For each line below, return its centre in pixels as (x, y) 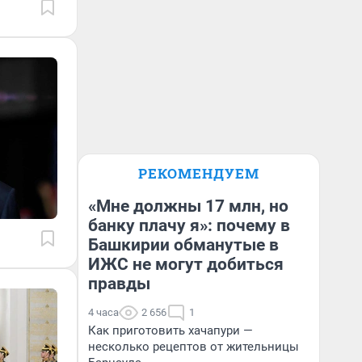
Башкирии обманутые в (183, 245)
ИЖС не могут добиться (186, 264)
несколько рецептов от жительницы (194, 347)
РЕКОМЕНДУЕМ (199, 173)
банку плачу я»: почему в (189, 225)
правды (119, 284)
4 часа (103, 312)
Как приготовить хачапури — (170, 330)
